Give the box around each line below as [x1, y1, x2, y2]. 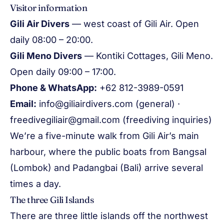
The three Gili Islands [10, 194, 94, 205]
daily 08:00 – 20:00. [10, 34, 93, 45]
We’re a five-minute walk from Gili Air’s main [10, 130, 199, 141]
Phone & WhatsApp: [10, 82, 97, 93]
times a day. [10, 178, 61, 189]
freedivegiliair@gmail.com [10, 114, 120, 125]
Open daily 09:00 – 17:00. [10, 66, 116, 77]
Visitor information [10, 2, 87, 13]
